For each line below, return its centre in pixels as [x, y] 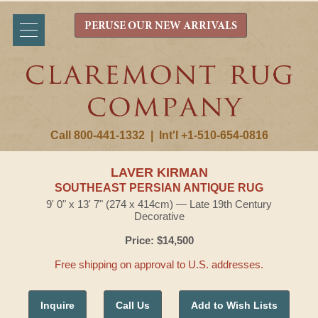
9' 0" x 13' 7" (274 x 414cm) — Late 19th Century [159, 204]
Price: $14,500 [159, 240]
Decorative [159, 216]
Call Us [133, 305]
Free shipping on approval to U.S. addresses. [159, 264]
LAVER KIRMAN [159, 172]
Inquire [57, 305]
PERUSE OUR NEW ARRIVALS [160, 26]
